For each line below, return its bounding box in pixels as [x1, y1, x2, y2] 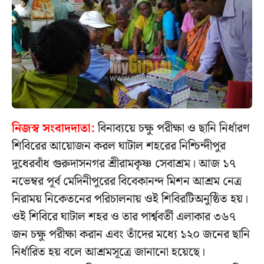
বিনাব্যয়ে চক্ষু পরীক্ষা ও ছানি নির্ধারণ [95, 118, 250, 138]
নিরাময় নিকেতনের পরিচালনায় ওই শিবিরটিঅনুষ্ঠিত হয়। [12, 189, 248, 209]
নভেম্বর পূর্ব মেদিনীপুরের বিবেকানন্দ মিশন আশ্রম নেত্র [12, 171, 242, 191]
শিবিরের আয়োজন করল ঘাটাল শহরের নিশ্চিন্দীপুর [12, 136, 226, 156]
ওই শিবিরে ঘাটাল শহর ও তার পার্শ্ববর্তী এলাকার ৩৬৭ [12, 207, 236, 226]
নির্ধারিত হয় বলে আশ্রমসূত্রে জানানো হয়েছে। [12, 242, 205, 262]
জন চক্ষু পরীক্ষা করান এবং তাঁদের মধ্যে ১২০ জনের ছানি [12, 225, 250, 244]
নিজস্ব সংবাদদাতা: [12, 118, 95, 138]
